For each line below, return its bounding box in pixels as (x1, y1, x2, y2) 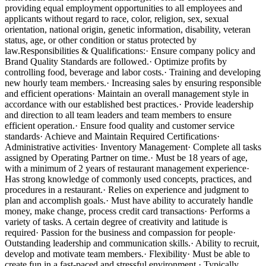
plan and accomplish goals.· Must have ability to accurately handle (5, 195, 253, 205)
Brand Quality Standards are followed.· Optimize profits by (5, 56, 227, 66)
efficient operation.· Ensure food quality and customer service (5, 120, 235, 131)
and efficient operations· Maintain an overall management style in (5, 88, 249, 99)
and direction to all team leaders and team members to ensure (5, 109, 232, 120)
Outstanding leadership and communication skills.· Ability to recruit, (5, 237, 259, 248)
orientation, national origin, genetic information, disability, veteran (5, 24, 251, 34)
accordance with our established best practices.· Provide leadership (5, 99, 254, 109)
